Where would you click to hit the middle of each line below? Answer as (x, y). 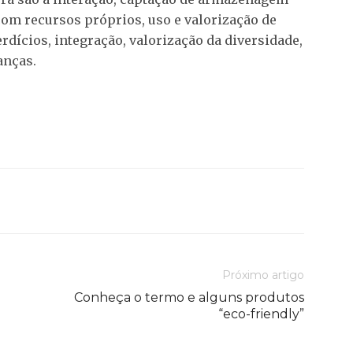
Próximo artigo (263, 275)
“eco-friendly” (261, 314)
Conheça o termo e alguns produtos (189, 297)
